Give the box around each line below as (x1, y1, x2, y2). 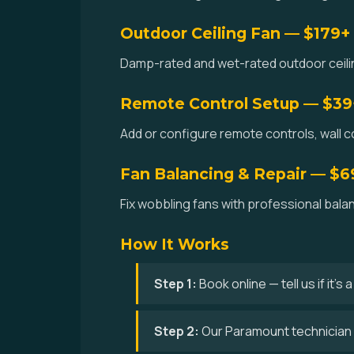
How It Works (120, 235, 229, 254)
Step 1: (154, 275, 197, 292)
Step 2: (154, 322, 199, 340)
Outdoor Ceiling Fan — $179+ (120, 24, 350, 43)
